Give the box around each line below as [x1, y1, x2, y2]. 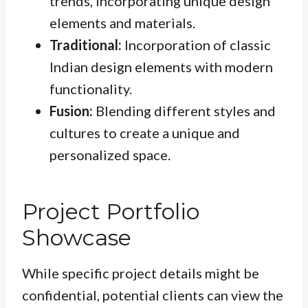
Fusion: [49, 102, 93, 120]
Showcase [22, 224, 131, 252]
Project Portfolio [22, 198, 199, 225]
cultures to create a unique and [49, 124, 240, 142]
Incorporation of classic [122, 36, 271, 54]
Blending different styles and [93, 102, 276, 120]
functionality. [49, 80, 132, 98]
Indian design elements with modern [49, 58, 273, 76]
